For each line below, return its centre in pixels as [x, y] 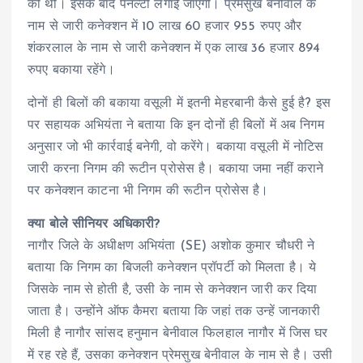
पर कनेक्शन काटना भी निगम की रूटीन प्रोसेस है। [148, 191]
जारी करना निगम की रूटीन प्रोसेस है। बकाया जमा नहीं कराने [176, 169]
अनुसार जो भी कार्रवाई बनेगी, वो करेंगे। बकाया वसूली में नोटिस [176, 147]
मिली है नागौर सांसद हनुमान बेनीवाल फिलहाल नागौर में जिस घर [178, 334]
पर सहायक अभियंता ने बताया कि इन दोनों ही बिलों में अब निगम [176, 126]
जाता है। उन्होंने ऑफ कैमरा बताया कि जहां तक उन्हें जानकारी [174, 312]
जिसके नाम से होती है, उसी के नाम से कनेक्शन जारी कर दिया [173, 290]
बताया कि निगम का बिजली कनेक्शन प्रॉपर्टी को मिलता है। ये [172, 269]
